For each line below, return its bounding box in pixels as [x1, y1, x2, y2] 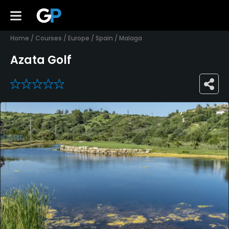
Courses [35, 34, 62, 42]
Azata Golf [10, 52, 72, 68]
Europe [68, 34, 89, 42]
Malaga [119, 34, 142, 42]
